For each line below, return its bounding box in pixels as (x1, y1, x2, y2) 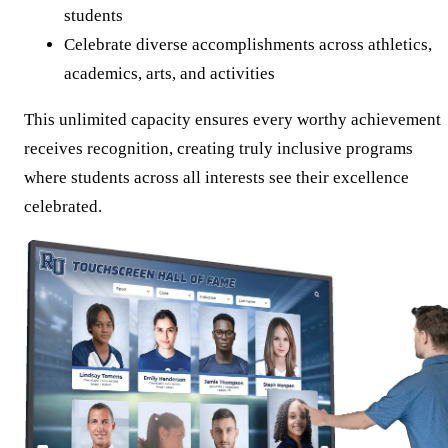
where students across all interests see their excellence (24, 167, 409, 187)
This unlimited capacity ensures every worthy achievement (24, 109, 441, 129)
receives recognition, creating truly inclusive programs (24, 138, 413, 158)
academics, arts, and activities (64, 63, 275, 83)
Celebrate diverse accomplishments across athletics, (64, 34, 432, 54)
